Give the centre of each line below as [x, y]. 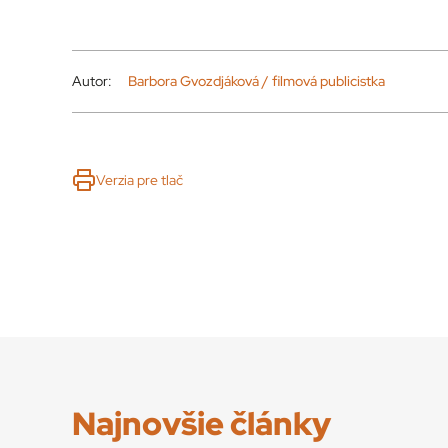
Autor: [92, 81]
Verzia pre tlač [139, 179]
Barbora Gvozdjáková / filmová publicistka [256, 81]
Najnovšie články [201, 423]
